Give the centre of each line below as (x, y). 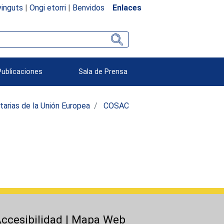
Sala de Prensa (103, 71)
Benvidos (88, 7)
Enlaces (127, 7)
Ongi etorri (47, 7)
